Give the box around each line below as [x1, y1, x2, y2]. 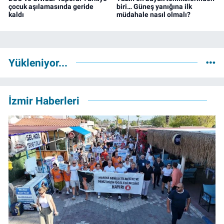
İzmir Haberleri [8, 94, 79, 107]
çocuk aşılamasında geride [8, 2, 93, 10]
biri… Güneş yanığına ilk [116, 2, 192, 10]
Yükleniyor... [8, 56, 67, 69]
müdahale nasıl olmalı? [116, 10, 190, 18]
